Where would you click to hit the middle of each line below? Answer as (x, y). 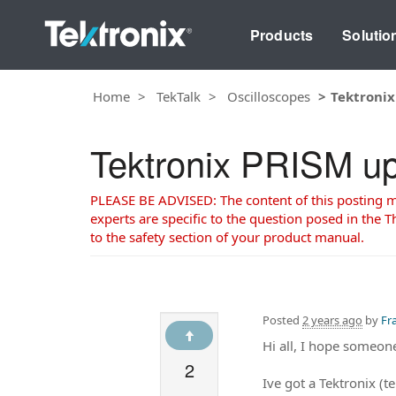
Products (282, 34)
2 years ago (332, 320)
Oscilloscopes (269, 96)
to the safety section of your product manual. (227, 237)
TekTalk (179, 96)
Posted (282, 320)
